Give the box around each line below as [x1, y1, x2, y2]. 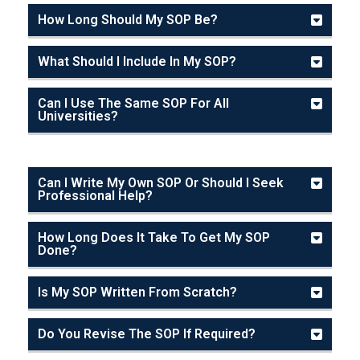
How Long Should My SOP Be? [38, 11, 218, 27]
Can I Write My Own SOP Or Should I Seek [38, 174, 284, 190]
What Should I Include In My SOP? [38, 53, 236, 69]
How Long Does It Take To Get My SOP [38, 229, 270, 245]
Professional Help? [38, 187, 153, 203]
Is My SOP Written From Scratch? [38, 284, 237, 300]
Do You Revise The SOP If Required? [38, 325, 256, 342]
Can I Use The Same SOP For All [38, 95, 229, 111]
